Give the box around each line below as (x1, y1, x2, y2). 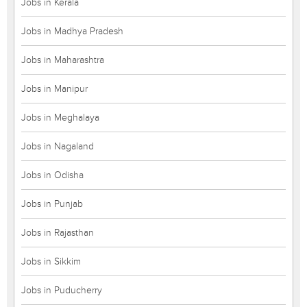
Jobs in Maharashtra (21, 54, 104, 66)
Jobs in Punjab (21, 198, 83, 210)
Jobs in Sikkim (21, 256, 81, 267)
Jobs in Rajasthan (21, 227, 94, 238)
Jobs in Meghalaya (21, 112, 99, 123)
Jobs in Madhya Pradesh (21, 25, 123, 37)
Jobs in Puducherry (21, 284, 102, 296)
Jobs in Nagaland (21, 140, 94, 152)
